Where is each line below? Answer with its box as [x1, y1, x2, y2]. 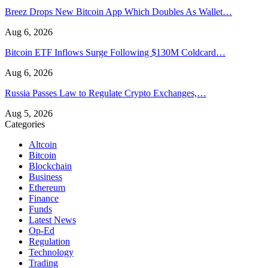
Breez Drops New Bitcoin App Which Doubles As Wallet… [5, 6, 232, 17]
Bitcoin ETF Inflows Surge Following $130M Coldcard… [5, 47, 226, 57]
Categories [5, 118, 45, 129]
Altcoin [29, 139, 57, 150]
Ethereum [29, 182, 65, 193]
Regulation [29, 236, 70, 246]
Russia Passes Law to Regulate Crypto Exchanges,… [5, 87, 206, 98]
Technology [29, 246, 74, 257]
